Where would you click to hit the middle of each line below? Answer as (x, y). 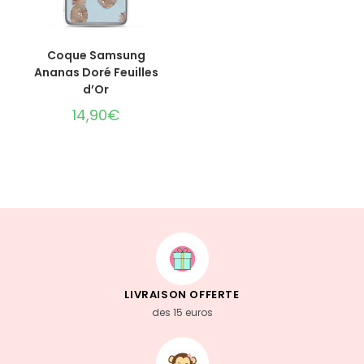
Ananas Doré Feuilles (96, 73)
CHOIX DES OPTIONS (96, 47)
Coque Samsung (96, 56)
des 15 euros (182, 312)
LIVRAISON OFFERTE (182, 294)
